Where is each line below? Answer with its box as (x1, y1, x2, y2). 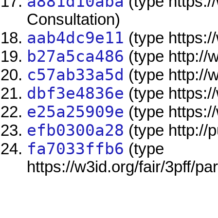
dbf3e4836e (27, 84, 125, 103)
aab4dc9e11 (27, 29, 125, 48)
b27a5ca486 (27, 47, 125, 66)
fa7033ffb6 (27, 140, 125, 159)
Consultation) (27, 11, 121, 29)
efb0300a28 (27, 121, 125, 140)
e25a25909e (27, 103, 125, 122)
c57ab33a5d (27, 66, 125, 85)
